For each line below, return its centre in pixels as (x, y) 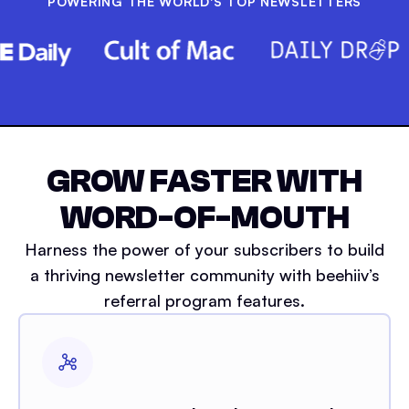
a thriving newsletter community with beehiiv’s (204, 274)
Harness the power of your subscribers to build (204, 249)
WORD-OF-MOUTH (204, 217)
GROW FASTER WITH (204, 181)
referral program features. (204, 300)
